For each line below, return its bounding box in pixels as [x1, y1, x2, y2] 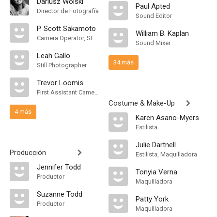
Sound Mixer [136, 39, 170, 46]
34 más [113, 59, 134, 66]
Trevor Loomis [37, 78, 83, 87]
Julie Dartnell [136, 140, 176, 149]
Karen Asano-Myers [136, 113, 199, 122]
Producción [10, 148, 46, 157]
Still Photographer [37, 62, 87, 69]
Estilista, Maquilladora [136, 151, 197, 158]
